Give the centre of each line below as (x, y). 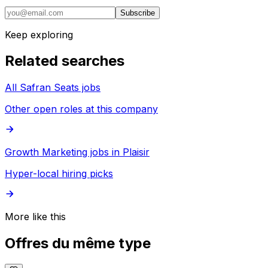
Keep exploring (39, 34)
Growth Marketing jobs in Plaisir (77, 152)
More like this (35, 217)
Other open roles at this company (81, 109)
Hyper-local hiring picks (59, 174)
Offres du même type (78, 243)
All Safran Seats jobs (53, 88)
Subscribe (138, 13)
